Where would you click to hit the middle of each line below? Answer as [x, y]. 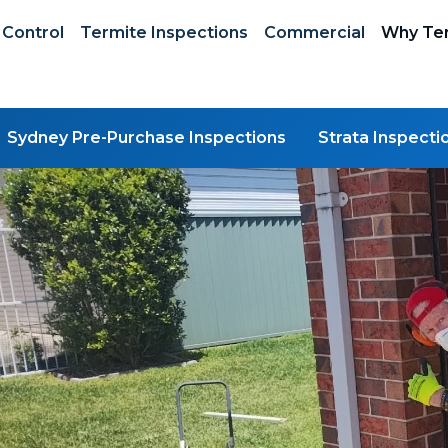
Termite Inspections [164, 32]
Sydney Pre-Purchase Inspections [146, 137]
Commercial [315, 32]
